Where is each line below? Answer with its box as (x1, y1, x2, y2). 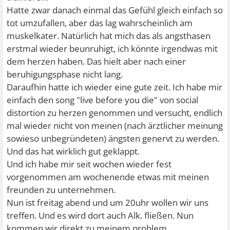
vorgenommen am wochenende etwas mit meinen (7, 171, 209, 183)
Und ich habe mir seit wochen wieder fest (7, 158, 172, 170)
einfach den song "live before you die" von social (7, 94, 199, 106)
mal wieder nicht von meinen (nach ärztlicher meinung (7, 120, 223, 132)
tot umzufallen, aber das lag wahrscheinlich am (7, 17, 193, 29)
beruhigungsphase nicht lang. (7, 68, 123, 81)
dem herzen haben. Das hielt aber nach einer (7, 55, 186, 68)
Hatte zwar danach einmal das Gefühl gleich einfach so (7, 4, 223, 16)
